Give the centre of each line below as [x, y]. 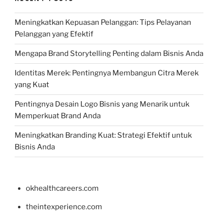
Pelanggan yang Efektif [54, 34]
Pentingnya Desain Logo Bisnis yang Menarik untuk [102, 104]
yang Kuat [32, 85]
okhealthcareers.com [62, 189]
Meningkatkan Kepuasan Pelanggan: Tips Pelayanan [103, 23]
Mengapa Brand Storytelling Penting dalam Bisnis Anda [109, 54]
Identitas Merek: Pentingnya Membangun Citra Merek [107, 73]
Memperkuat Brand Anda [58, 116]
